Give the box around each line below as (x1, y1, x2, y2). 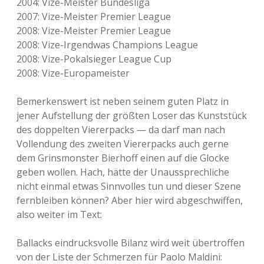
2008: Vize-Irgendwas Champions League (16, 38, 198, 51)
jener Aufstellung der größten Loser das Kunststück (16, 109, 247, 122)
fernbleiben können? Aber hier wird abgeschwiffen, (16, 194, 243, 207)
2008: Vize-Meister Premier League (16, 24, 171, 37)
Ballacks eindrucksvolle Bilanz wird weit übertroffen (16, 236, 245, 249)
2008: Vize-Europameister (16, 67, 130, 80)
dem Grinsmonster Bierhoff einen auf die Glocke (16, 151, 229, 164)
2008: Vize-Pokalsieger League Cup (16, 52, 171, 65)
